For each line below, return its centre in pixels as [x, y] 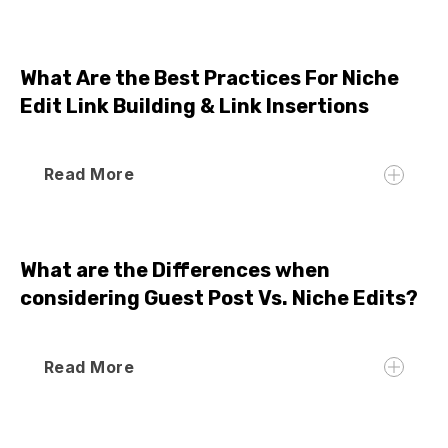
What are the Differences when [175, 270]
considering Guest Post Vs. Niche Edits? [219, 298]
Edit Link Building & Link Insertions [194, 106]
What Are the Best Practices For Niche [209, 78]
